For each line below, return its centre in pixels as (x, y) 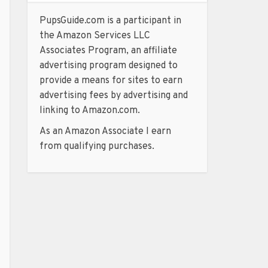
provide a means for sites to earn (111, 81)
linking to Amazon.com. (90, 111)
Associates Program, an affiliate (108, 51)
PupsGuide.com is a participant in (110, 21)
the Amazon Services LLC (95, 36)
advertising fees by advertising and (114, 96)
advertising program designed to (109, 66)
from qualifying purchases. (97, 147)
